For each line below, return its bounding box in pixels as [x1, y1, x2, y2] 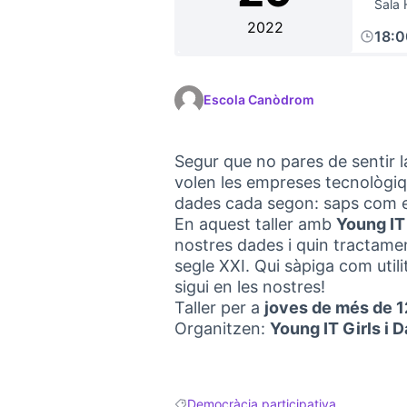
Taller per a [174, 298, 264, 317]
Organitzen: [174, 319, 270, 338]
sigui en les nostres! [174, 277, 325, 296]
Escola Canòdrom [203, 92, 314, 107]
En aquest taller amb [174, 214, 336, 233]
